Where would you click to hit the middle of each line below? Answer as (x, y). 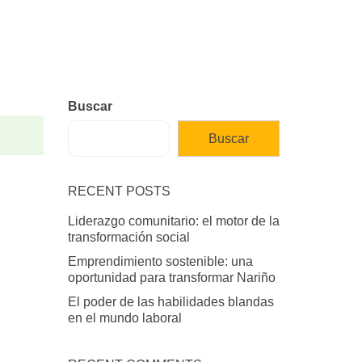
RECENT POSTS (119, 191)
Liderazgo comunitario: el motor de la (173, 221)
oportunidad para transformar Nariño (171, 277)
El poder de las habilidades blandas (170, 301)
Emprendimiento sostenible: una (160, 261)
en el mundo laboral (124, 318)
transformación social (128, 237)
